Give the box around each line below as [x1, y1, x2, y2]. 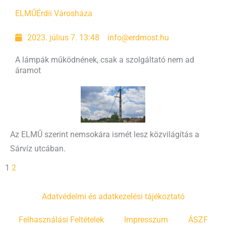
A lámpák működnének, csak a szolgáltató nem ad [15, 55, 194, 65]
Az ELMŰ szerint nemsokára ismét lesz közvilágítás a [10, 130, 199, 139]
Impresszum [124, 215, 168, 224]
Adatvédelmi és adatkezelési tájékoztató [41, 192, 185, 201]
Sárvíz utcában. [10, 144, 66, 153]
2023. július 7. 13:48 [27, 33, 100, 42]
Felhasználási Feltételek [18, 215, 104, 224]
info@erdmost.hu [107, 33, 169, 42]
